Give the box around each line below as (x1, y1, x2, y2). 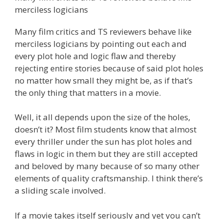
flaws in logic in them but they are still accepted (15, 148, 198, 160)
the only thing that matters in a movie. (15, 87, 161, 98)
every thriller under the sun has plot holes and (15, 136, 192, 148)
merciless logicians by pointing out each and (15, 38, 187, 49)
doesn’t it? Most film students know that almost (15, 124, 197, 135)
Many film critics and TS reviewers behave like (15, 25, 192, 37)
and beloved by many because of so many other (15, 160, 199, 172)
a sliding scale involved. (15, 185, 106, 197)
